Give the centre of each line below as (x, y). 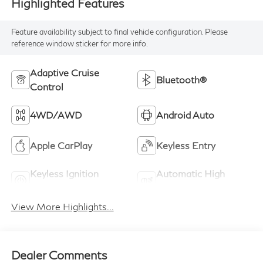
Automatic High (190, 174)
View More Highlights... (62, 206)
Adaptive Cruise (64, 73)
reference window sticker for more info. (79, 44)
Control (46, 87)
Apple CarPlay (61, 146)
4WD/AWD (55, 115)
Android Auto (185, 115)
